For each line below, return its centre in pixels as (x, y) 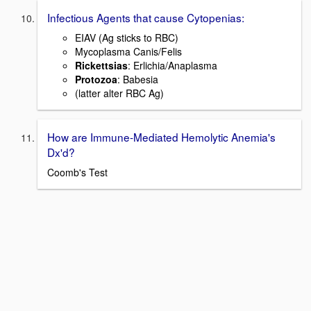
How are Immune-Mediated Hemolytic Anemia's (161, 136)
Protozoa (96, 79)
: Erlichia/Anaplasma (173, 65)
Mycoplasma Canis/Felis (128, 51)
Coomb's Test (77, 172)
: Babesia (138, 79)
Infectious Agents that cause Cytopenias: (146, 18)
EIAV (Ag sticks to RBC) (127, 37)
